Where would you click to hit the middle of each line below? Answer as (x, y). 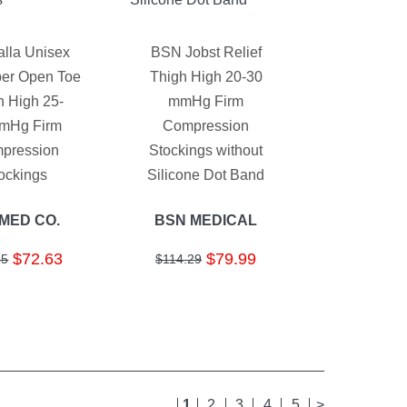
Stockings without (206, 151)
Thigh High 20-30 (206, 77)
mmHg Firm (206, 102)
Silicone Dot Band (206, 175)
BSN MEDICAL (206, 220)
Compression (206, 126)
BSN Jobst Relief (206, 53)
